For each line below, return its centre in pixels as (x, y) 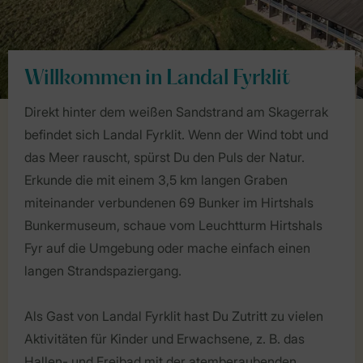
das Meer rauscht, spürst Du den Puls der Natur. (164, 157)
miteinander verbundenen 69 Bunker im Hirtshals (169, 202)
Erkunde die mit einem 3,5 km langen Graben (156, 179)
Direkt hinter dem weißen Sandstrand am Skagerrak (176, 111)
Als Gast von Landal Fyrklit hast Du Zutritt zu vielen (174, 316)
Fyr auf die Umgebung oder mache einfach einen (167, 248)
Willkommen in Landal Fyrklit (157, 79)
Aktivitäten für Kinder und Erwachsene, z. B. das (164, 338)
